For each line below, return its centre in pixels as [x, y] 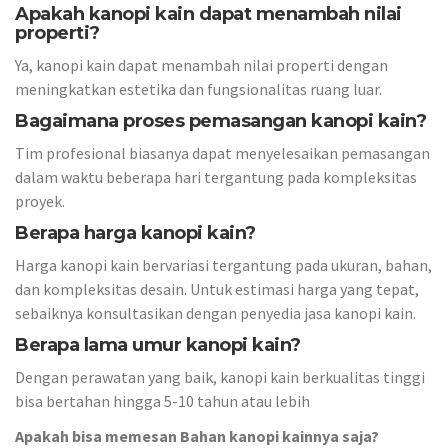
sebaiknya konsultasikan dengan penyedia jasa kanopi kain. [215, 313]
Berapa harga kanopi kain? [135, 232]
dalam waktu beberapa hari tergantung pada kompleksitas [216, 177]
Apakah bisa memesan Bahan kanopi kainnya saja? [197, 435]
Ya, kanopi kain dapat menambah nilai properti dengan [201, 65]
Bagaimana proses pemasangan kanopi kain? [220, 120]
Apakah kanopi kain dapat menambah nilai [208, 13]
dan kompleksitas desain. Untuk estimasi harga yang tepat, [217, 289]
